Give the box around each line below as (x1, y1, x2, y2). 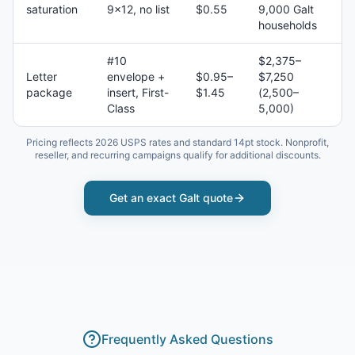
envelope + (107, 70, 165, 83)
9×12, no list (107, 2, 170, 16)
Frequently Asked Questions (101, 331, 273, 347)
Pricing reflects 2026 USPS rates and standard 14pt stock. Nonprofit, (26, 136, 329, 148)
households (258, 18, 317, 32)
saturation (26, 2, 78, 16)
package (26, 86, 72, 99)
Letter (26, 70, 57, 83)
